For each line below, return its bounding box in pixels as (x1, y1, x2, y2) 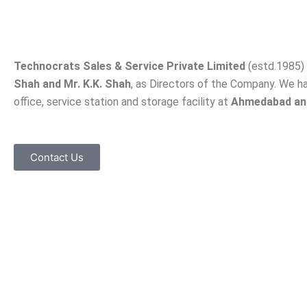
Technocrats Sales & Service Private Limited (14, 60, 245, 73)
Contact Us (30, 151, 84, 164)
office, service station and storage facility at (14, 95, 231, 109)
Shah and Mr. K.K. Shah (14, 77, 131, 91)
